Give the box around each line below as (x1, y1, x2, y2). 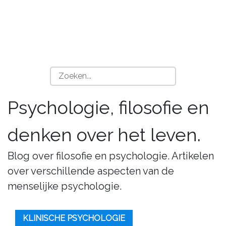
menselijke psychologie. (8, 180, 122, 192)
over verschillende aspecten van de (8, 165, 174, 177)
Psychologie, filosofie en (8, 97, 209, 118)
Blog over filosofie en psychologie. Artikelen (8, 150, 214, 162)
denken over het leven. (8, 124, 201, 145)
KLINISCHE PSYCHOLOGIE (23, 213, 125, 223)
